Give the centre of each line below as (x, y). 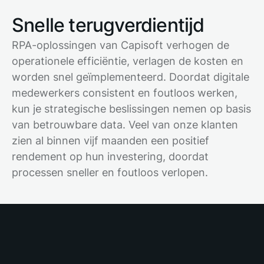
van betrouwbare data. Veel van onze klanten (125, 125)
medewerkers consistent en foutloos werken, (125, 93)
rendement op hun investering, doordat (110, 156)
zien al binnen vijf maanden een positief (110, 141)
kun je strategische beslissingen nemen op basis (131, 109)
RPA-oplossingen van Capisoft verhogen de (121, 45)
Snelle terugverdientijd (108, 25)
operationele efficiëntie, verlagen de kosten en (128, 61)
